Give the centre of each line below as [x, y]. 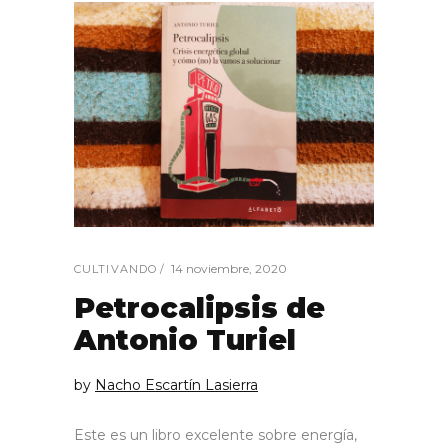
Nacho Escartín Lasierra [176, 385]
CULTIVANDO [115, 269]
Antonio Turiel [185, 340]
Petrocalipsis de [199, 308]
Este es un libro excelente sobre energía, [215, 435]
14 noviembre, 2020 [229, 268]
